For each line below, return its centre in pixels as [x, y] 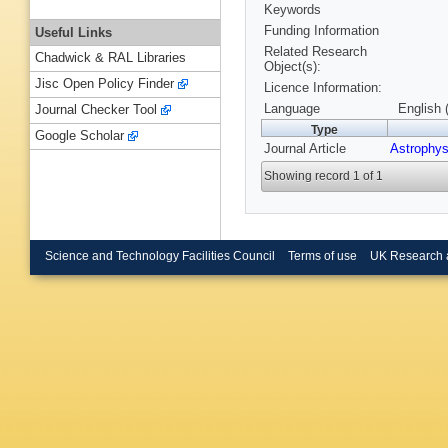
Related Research [315, 52]
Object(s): [292, 67]
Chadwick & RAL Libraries [110, 58]
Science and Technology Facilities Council [160, 255]
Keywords [292, 10]
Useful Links [73, 32]
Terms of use [322, 255]
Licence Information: [323, 88]
